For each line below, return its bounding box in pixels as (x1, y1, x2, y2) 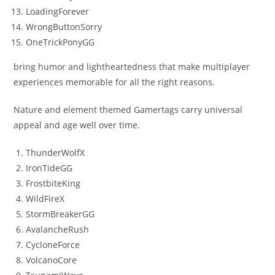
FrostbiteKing (26, 177, 81, 190)
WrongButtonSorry (26, 21, 103, 33)
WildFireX (26, 193, 65, 205)
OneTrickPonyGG (26, 36, 95, 48)
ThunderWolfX (26, 147, 85, 159)
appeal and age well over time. (14, 119, 141, 131)
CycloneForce (26, 239, 80, 251)
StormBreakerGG (26, 208, 95, 220)
